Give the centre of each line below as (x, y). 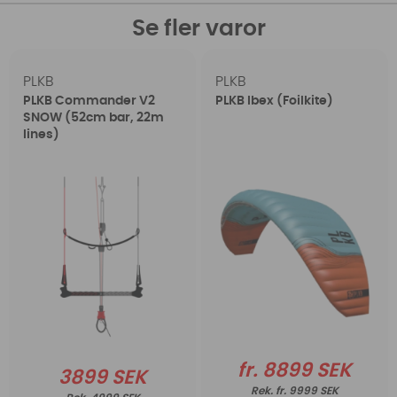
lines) (42, 135)
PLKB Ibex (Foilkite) (274, 101)
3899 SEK (102, 378)
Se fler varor (198, 29)
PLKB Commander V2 (90, 101)
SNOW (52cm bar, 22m (94, 118)
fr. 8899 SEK (294, 370)
